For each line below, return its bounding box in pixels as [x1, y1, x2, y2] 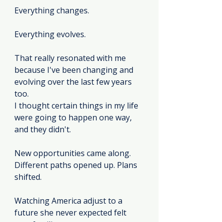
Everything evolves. [14, 28, 86, 40]
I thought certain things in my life [14, 100, 140, 111]
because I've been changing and [14, 64, 135, 75]
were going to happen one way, [14, 111, 134, 123]
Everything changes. [14, 4, 89, 16]
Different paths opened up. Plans [14, 159, 139, 170]
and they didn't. [14, 123, 71, 135]
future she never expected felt [14, 207, 128, 218]
